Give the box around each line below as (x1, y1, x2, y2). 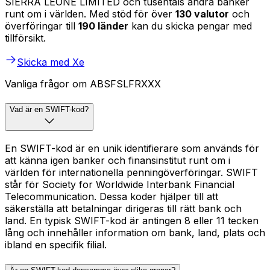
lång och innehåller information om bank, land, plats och (5, 226, 265, 239)
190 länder (78, 20, 128, 33)
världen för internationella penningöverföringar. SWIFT (5, 166, 258, 178)
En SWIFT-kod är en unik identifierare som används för (5, 142, 259, 154)
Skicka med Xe (17, 56, 84, 69)
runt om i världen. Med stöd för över (5, 8, 175, 20)
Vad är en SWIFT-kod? (10, 105, 89, 115)
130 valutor (175, 8, 229, 20)
